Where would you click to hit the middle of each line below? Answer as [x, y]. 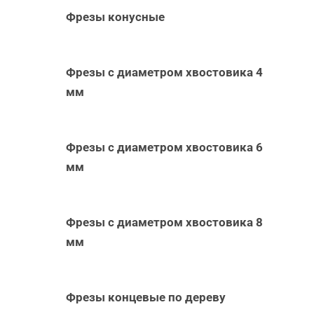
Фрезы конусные [116, 16]
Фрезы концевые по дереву [146, 297]
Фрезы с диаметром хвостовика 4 [165, 72]
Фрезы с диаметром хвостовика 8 [165, 222]
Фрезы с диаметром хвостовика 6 [165, 147]
